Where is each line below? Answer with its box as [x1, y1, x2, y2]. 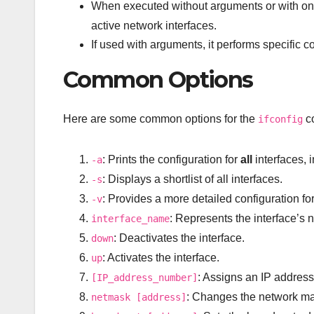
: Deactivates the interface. [114, 232, 245, 245]
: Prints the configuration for [102, 153, 240, 166]
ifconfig [258, 114, 303, 125]
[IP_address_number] [91, 272, 198, 284]
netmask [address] [91, 292, 186, 303]
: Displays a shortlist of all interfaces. [102, 173, 282, 186]
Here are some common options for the [63, 113, 258, 125]
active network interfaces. [91, 19, 217, 32]
